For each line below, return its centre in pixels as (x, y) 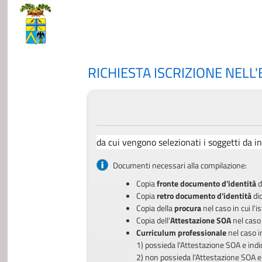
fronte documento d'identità (206, 183)
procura (188, 208)
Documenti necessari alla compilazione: (180, 165)
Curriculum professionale (181, 232)
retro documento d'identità (204, 195)
